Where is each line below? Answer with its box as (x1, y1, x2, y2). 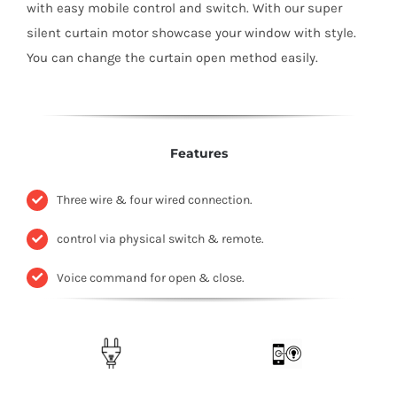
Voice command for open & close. (56, 269, 245, 285)
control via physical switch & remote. (56, 230, 264, 246)
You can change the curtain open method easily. (27, 49, 318, 66)
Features (169, 144, 228, 161)
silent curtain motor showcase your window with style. (27, 24, 356, 41)
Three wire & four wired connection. (56, 192, 253, 208)
